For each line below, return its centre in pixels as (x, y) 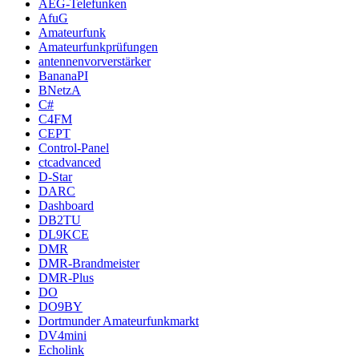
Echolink (61, 349)
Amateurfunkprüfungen (98, 46)
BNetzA (60, 90)
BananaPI (63, 75)
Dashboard (66, 205)
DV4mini (63, 335)
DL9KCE (64, 234)
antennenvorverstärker (95, 61)
